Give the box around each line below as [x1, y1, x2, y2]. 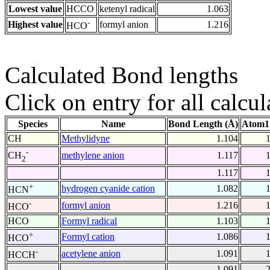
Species [18, 119, 48, 130]
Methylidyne [61, 133, 110, 144]
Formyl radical [61, 216, 117, 227]
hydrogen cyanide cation [61, 183, 155, 194]
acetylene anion [61, 248, 121, 259]
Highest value [8, 19, 63, 30]
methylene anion [61, 150, 124, 161]
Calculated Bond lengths [5, 62, 238, 89]
